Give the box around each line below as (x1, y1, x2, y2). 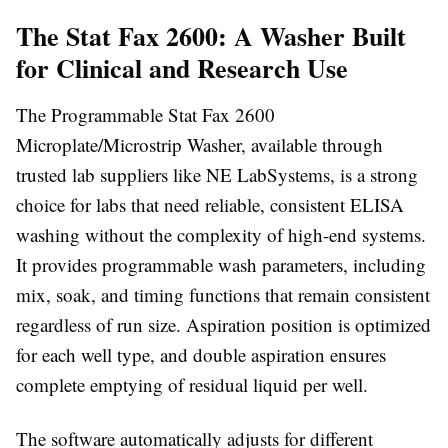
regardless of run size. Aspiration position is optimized (16, 312, 431, 337)
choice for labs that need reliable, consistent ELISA (16, 192, 404, 217)
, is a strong (330, 162, 418, 187)
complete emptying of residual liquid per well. (16, 372, 374, 397)
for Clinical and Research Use (16, 49, 348, 87)
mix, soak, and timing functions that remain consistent (16, 282, 430, 307)
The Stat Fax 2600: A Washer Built (16, 17, 406, 55)
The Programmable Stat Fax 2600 (16, 102, 275, 127)
